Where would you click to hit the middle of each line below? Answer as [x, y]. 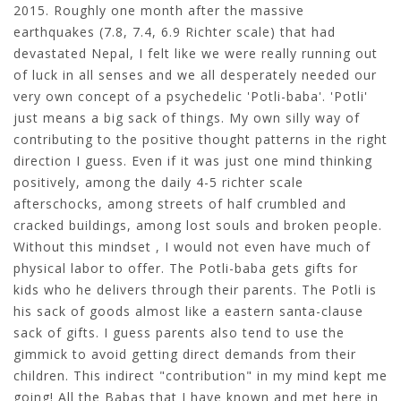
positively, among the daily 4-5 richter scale [158, 183]
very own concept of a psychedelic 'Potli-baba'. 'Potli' [191, 97]
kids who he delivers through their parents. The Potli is [195, 290]
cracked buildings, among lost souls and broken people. [198, 226]
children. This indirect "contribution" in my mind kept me [200, 376]
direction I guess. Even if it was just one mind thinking [193, 161]
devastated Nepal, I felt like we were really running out [196, 54]
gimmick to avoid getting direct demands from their [185, 354]
